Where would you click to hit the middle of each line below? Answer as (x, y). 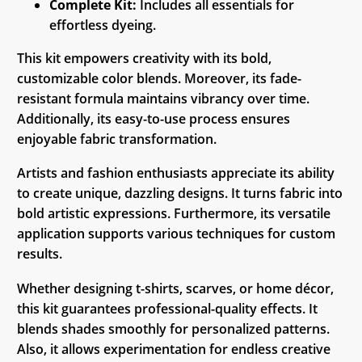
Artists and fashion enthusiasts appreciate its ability (176, 173)
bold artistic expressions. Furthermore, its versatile (174, 214)
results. (40, 254)
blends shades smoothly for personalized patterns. (173, 328)
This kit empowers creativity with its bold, (144, 58)
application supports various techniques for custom (176, 234)
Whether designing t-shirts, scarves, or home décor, (175, 288)
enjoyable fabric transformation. (117, 139)
